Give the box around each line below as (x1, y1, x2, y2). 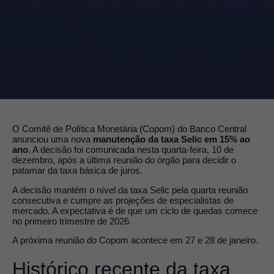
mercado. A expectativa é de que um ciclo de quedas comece (12, 205, 257, 216)
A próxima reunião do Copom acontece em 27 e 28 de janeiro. (12, 234, 258, 245)
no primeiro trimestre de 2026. (12, 215, 131, 226)
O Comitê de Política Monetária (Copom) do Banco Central (12, 124, 246, 135)
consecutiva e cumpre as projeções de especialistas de (12, 194, 234, 206)
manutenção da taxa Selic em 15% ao (93, 134, 250, 145)
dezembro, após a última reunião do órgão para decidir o (12, 155, 236, 166)
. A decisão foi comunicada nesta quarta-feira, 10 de (28, 144, 234, 155)
